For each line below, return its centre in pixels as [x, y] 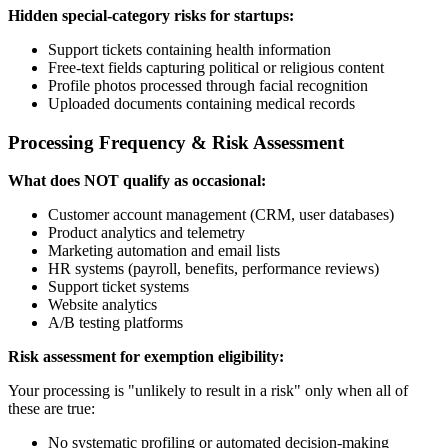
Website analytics [102, 305]
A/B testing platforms [115, 323]
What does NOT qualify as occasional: [137, 181]
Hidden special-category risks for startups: [151, 16]
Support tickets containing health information [189, 50]
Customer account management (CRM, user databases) [221, 215]
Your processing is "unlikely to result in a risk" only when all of [208, 391]
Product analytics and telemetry [146, 233]
